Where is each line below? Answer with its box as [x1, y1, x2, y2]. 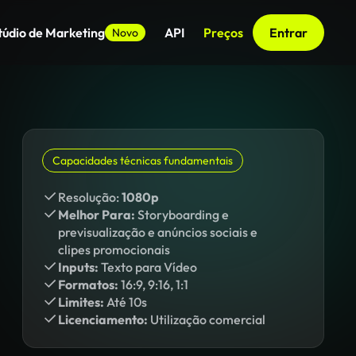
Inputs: [58, 259, 99, 275]
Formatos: [58, 277, 118, 292]
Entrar [269, 25, 308, 41]
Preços [203, 25, 243, 41]
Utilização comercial [148, 311, 265, 327]
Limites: [58, 294, 104, 310]
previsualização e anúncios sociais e [58, 224, 257, 240]
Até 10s [104, 294, 147, 310]
